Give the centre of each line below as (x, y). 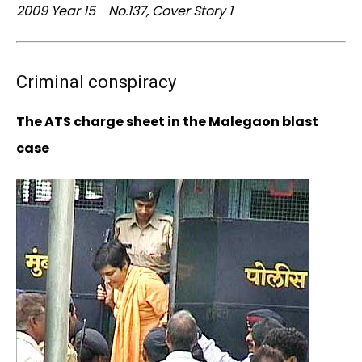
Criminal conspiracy (96, 82)
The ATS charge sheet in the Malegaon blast (167, 122)
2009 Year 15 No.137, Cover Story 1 (124, 11)
